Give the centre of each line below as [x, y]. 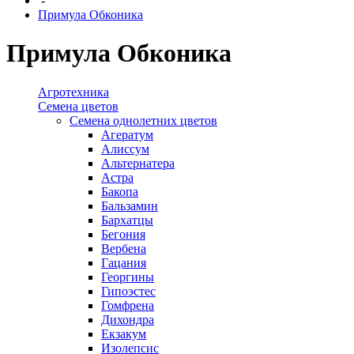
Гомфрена [128, 305]
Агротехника [73, 92]
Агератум [127, 134]
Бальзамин [130, 205]
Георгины [128, 277]
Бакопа [120, 191]
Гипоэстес [128, 291]
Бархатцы [127, 220]
